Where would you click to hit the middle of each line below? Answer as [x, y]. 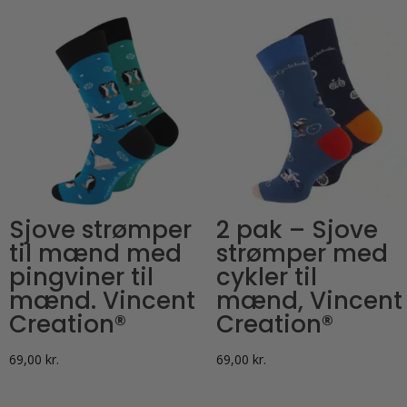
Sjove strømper [100, 230]
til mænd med [95, 254]
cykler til [266, 278]
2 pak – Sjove [297, 230]
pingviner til [81, 278]
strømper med [302, 254]
